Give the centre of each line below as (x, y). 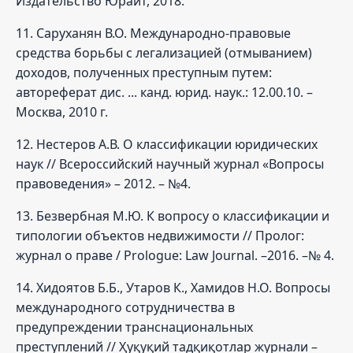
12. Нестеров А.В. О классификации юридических (167, 144)
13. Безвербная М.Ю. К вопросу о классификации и (173, 216)
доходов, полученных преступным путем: (144, 72)
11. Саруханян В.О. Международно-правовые (153, 33)
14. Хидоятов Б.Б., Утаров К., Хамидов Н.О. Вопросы (173, 287)
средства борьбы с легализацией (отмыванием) (164, 52)
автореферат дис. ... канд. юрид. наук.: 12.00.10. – (164, 92)
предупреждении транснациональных (134, 327)
